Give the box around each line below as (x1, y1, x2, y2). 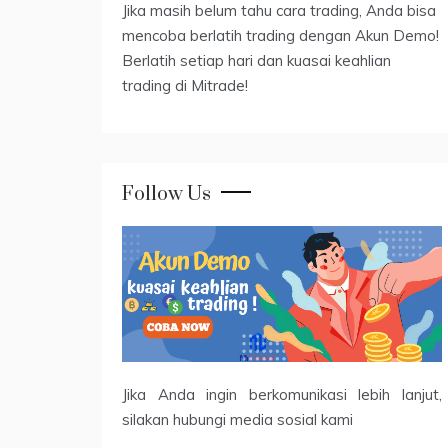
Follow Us (122, 182, 211, 208)
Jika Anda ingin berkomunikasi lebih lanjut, (122, 385, 442, 405)
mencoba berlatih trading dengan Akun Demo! (122, 26, 439, 46)
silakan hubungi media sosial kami (122, 410, 353, 430)
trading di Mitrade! (122, 76, 248, 96)
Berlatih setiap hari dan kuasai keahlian (122, 51, 391, 71)
